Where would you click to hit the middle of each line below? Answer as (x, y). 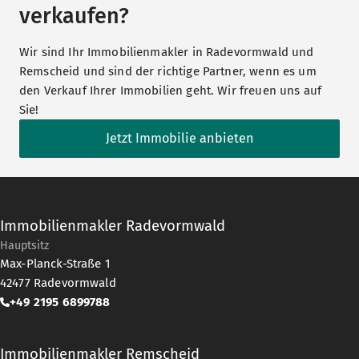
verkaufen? (74, 16)
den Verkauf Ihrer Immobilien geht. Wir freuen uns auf (171, 91)
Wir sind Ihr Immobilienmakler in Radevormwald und (167, 52)
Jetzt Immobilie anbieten (179, 139)
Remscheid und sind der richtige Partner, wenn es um (168, 72)
